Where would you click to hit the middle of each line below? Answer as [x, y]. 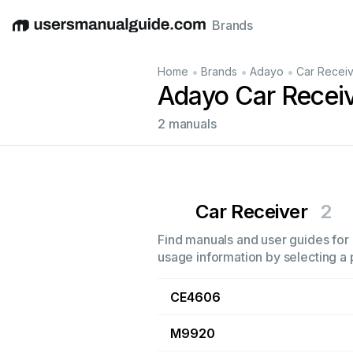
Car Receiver [252, 212]
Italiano [174, 33]
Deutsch [79, 33]
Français [221, 33]
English [33, 33]
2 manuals [187, 124]
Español [128, 33]
